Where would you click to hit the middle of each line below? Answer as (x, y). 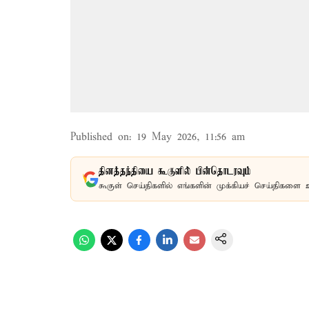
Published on (100, 137)
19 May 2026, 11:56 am (191, 137)
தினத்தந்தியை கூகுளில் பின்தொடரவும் (175, 172)
